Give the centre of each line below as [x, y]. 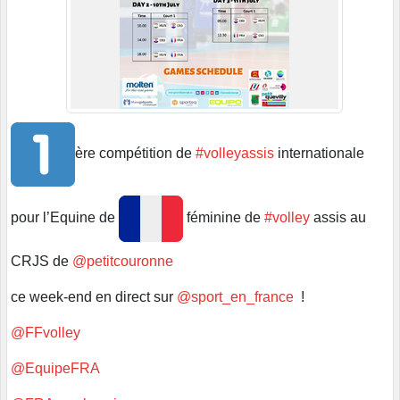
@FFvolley [46, 332]
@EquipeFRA [55, 368]
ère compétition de [135, 153]
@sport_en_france [235, 296]
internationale [319, 153]
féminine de [224, 217]
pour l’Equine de [65, 217]
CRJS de [42, 261]
